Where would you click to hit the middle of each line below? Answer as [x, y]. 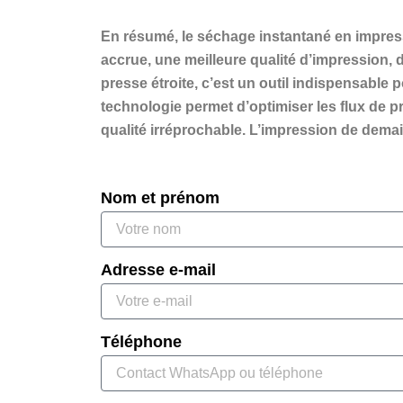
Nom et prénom [160, 198]
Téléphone [141, 342]
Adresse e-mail [158, 270]
